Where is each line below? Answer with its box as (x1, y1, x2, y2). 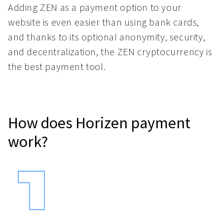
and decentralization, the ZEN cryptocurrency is (8, 45, 213, 58)
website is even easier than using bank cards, (8, 16, 200, 28)
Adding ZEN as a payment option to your (8, 1, 182, 13)
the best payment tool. (8, 60, 106, 73)
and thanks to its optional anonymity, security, (8, 31, 206, 43)
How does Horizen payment (8, 113, 190, 133)
